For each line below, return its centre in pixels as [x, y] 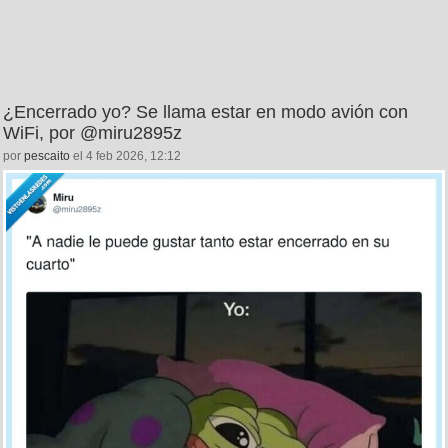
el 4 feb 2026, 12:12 [125, 155]
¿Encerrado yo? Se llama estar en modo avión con [205, 111]
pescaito [47, 155]
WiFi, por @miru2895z [92, 132]
